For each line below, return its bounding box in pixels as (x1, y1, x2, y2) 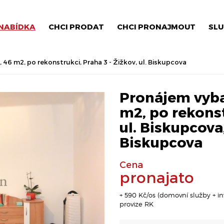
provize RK (119, 200, 153, 208)
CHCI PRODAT (48, 22, 104, 31)
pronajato (119, 168, 194, 186)
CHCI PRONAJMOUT (117, 22, 195, 31)
